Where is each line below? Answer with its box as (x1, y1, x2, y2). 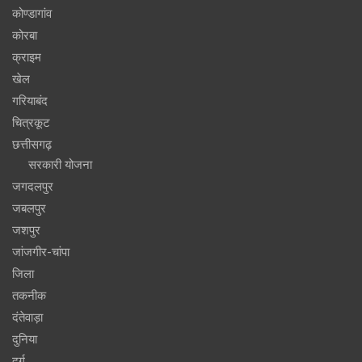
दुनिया (12, 331, 37, 347)
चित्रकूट (12, 115, 50, 130)
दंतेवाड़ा (12, 309, 43, 325)
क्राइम (12, 49, 41, 65)
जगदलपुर (12, 179, 53, 194)
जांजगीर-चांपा (12, 244, 69, 259)
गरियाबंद (12, 93, 48, 108)
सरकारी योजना (28, 157, 92, 172)
